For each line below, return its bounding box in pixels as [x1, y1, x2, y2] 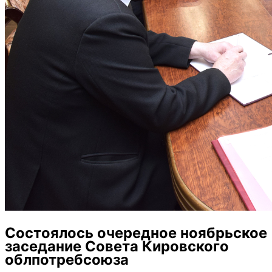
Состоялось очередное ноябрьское [5, 223, 267, 242]
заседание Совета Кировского [5, 237, 229, 255]
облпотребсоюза [5, 250, 129, 268]
